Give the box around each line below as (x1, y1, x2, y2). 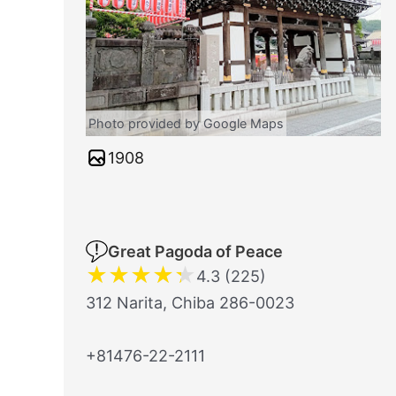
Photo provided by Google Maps (88, 115, 284, 131)
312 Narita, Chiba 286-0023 (86, 293, 294, 312)
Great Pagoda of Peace (108, 241, 283, 261)
